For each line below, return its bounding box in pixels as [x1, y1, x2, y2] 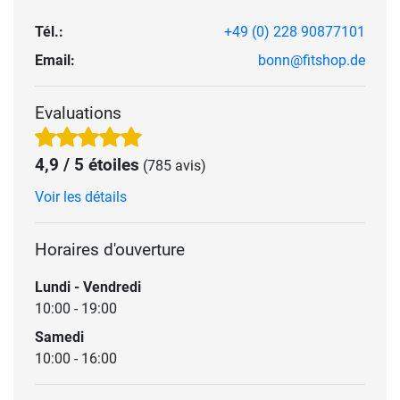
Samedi [35, 328, 84, 346]
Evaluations [35, 102, 121, 123]
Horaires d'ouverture [35, 238, 185, 260]
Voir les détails [35, 187, 127, 205]
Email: [35, 51, 75, 69]
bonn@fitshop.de [258, 51, 365, 69]
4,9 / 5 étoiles [35, 154, 139, 175]
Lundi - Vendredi [35, 278, 141, 296]
